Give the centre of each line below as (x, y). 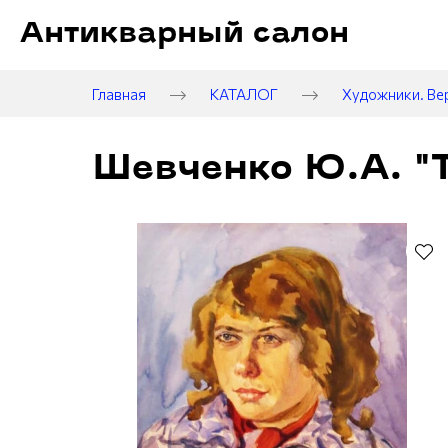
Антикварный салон (184, 34)
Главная (119, 93)
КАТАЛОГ (244, 93)
